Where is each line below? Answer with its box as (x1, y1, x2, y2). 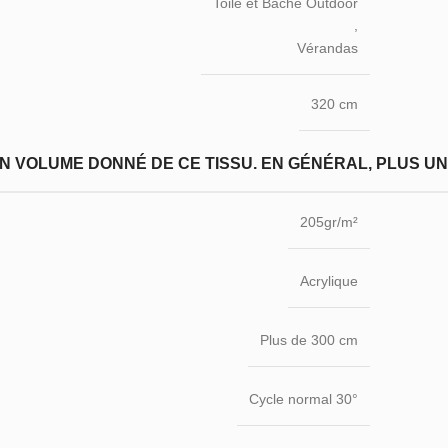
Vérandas (297, 40, 358, 57)
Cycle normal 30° (249, 390, 358, 407)
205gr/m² (300, 214, 358, 230)
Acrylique (300, 272, 358, 289)
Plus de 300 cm (260, 331, 358, 348)
